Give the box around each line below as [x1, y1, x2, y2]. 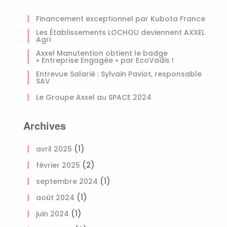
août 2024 [36, 193, 74, 203]
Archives [23, 118, 66, 133]
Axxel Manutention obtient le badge [36, 48, 168, 58]
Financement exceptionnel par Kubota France [36, 14, 205, 24]
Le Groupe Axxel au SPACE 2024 [36, 92, 152, 102]
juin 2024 [36, 209, 69, 219]
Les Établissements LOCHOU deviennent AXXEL [36, 27, 205, 37]
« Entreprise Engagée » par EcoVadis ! [36, 55, 174, 65]
